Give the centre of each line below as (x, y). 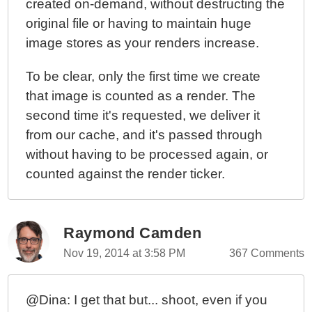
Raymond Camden (133, 233)
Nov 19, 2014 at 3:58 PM (125, 253)
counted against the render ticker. (126, 174)
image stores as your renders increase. (143, 43)
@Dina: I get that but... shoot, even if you (147, 300)
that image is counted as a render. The (141, 96)
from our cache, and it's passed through (145, 135)
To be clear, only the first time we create (143, 76)
